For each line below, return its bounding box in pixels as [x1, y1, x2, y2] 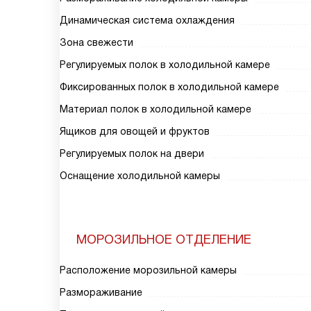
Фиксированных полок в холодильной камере [60, 81, 279, 92]
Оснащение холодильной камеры [60, 170, 220, 181]
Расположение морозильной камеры [60, 264, 237, 276]
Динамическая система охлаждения [60, 15, 235, 26]
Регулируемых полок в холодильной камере [60, 59, 270, 70]
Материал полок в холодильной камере [60, 103, 251, 115]
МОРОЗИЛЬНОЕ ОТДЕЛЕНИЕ [76, 233, 251, 246]
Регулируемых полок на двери [60, 148, 204, 159]
